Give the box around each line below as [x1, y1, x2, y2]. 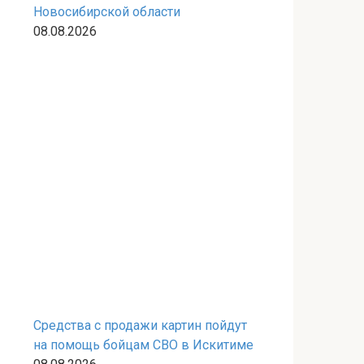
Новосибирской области [33, 4, 180, 19]
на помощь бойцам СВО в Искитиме [33, 337, 253, 353]
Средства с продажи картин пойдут [33, 318, 247, 333]
